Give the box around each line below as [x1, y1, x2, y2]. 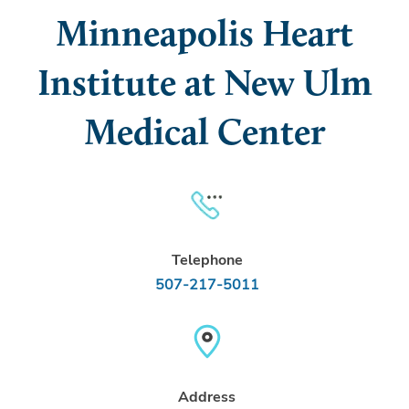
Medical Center [84, 117, 325, 154]
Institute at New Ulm [37, 68, 372, 105]
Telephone [171, 250, 243, 271]
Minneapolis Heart [56, 18, 353, 56]
